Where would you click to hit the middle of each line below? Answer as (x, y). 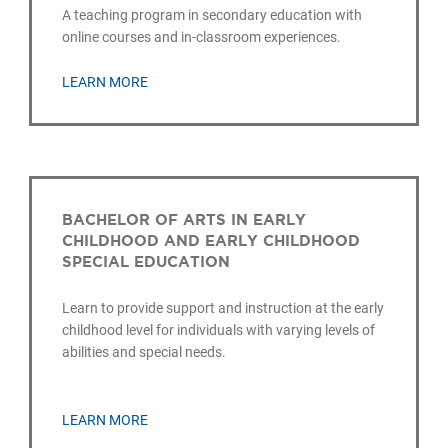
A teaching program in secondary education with (212, 14)
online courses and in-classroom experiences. (202, 36)
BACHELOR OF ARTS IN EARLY (184, 220)
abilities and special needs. (144, 352)
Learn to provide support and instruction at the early (223, 308)
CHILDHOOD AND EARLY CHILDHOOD (211, 241)
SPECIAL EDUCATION (146, 262)
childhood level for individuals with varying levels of (219, 330)
